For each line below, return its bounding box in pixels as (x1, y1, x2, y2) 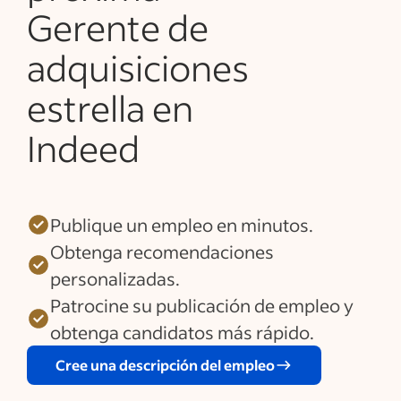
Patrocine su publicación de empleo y (50, 294, 354, 317)
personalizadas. (50, 267, 180, 290)
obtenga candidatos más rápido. (50, 320, 314, 344)
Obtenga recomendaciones (50, 240, 274, 263)
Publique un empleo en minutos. (50, 213, 313, 236)
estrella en (27, 84, 193, 131)
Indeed (27, 124, 140, 171)
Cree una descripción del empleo (55, 355, 275, 374)
